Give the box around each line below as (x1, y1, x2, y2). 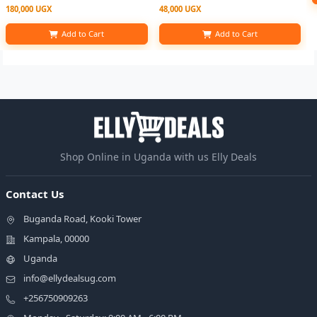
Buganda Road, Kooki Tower (23, 212, 142, 226)
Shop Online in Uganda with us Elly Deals (60, 150, 257, 164)
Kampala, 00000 (23, 232, 89, 246)
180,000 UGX (6, 4, 52, 15)
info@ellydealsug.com (23, 272, 116, 285)
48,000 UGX (158, 4, 201, 15)
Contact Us (6, 187, 64, 202)
